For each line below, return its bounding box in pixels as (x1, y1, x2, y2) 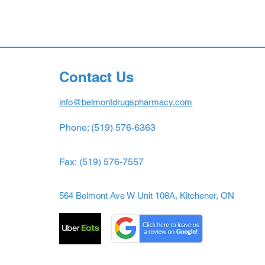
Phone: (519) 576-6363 (59, 121, 156, 133)
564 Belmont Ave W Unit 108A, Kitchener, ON (59, 190, 235, 201)
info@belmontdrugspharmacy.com (59, 96, 193, 107)
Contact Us (59, 68, 134, 85)
